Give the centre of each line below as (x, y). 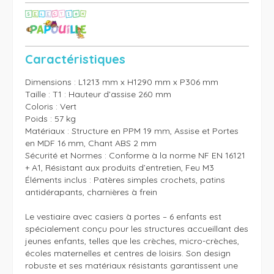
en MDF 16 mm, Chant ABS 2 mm (91, 143)
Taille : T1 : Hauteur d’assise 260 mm (98, 94)
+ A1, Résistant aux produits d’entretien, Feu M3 (120, 168)
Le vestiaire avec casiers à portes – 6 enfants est (123, 217)
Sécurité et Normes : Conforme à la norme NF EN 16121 (135, 156)
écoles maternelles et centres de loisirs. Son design (128, 254)
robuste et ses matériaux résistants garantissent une (131, 266)
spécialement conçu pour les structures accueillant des (137, 229)
